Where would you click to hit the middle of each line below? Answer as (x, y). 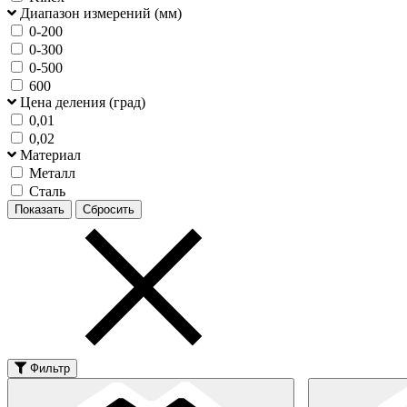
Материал (50, 154)
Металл (52, 173)
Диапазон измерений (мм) (101, 13)
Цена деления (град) (83, 102)
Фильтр (50, 368)
